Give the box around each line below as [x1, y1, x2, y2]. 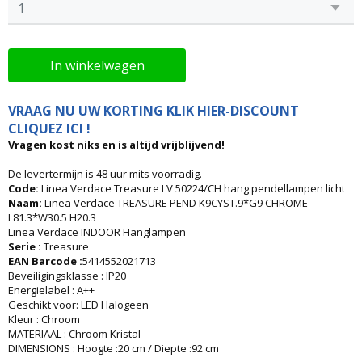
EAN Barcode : [8, 254, 82, 268]
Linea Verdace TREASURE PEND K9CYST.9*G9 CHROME [44, 196, 308, 210]
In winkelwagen [49, 57, 145, 74]
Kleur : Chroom [8, 312, 80, 326]
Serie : [8, 239, 44, 254]
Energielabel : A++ [8, 283, 95, 297]
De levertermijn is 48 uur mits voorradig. [8, 166, 202, 181]
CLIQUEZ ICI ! [8, 120, 90, 137]
